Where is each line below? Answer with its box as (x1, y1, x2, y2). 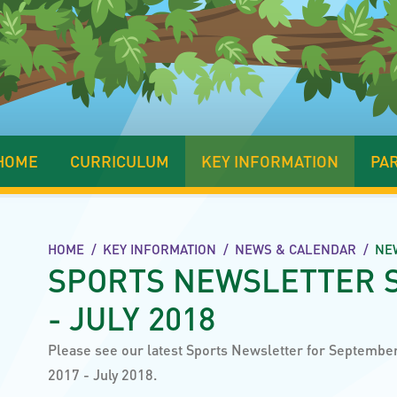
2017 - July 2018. (48, 365, 160, 384)
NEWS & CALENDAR (235, 240, 356, 258)
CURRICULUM (70, 151, 169, 171)
